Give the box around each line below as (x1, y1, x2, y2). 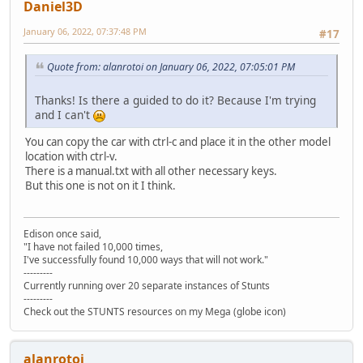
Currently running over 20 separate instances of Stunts (23, 278, 270, 293)
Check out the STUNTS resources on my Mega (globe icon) (23, 304, 286, 318)
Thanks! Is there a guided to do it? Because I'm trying (35, 92, 316, 109)
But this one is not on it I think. (25, 178, 176, 194)
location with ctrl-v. (25, 149, 117, 164)
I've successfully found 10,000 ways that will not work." (23, 252, 268, 267)
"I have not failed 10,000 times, (23, 239, 163, 254)
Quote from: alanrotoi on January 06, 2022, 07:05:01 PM (47, 60, 295, 75)
